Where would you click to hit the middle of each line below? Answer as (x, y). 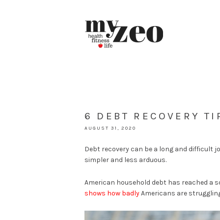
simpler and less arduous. (125, 160)
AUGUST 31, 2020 (110, 128)
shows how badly (112, 193)
